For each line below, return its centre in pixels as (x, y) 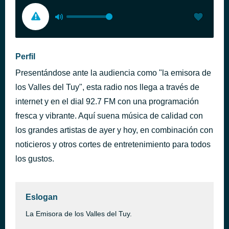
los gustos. (35, 159)
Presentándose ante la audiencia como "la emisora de (113, 73)
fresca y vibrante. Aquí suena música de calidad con (109, 116)
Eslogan (42, 197)
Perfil (25, 56)
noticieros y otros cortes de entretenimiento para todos (113, 144)
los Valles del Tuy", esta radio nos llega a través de (107, 87)
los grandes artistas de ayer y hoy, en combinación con (114, 130)
